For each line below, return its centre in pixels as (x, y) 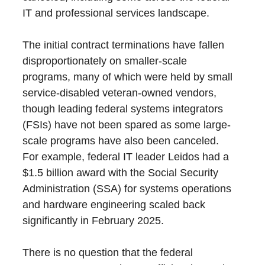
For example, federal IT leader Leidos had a (126, 157)
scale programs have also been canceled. (121, 141)
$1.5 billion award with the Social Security (121, 173)
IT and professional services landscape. (116, 13)
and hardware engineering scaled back (114, 205)
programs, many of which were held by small (128, 77)
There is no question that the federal (108, 253)
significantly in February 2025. (93, 221)
